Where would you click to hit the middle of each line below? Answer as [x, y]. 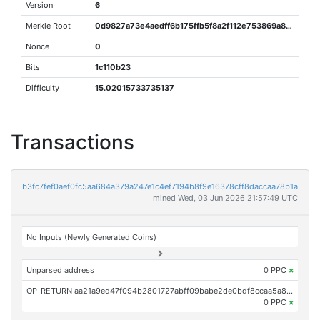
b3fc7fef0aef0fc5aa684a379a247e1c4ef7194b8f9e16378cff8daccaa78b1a [160, 186]
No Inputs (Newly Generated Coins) [92, 237]
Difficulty [43, 88]
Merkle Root [49, 26]
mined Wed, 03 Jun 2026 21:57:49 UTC [225, 198]
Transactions [72, 142]
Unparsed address [61, 270]
